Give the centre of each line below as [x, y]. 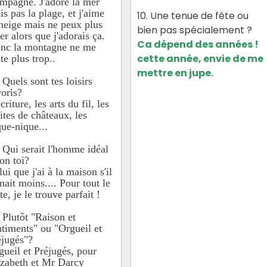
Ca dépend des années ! [198, 45]
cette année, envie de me [201, 59]
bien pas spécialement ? [195, 30]
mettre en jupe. [176, 73]
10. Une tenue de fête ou [193, 16]
